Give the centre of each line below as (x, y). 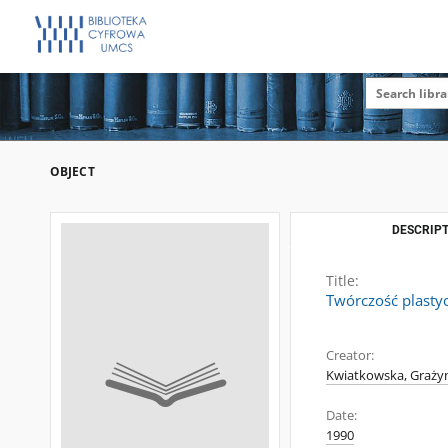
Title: (342, 280)
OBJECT (72, 171)
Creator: (350, 355)
